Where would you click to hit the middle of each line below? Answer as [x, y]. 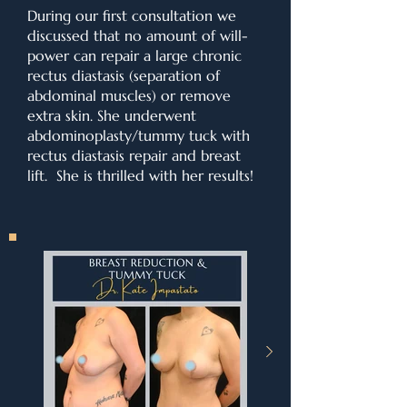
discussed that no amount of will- [138, 35]
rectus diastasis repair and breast [134, 155]
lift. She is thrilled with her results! [140, 175]
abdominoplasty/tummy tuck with [139, 135]
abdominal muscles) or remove [129, 95]
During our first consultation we [132, 15]
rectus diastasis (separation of [124, 75]
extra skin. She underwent [112, 115]
